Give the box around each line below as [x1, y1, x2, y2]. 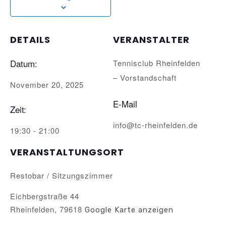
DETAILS [10, 33, 50, 46]
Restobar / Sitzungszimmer [10, 170, 113, 181]
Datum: [10, 57, 37, 70]
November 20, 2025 [10, 79, 84, 90]
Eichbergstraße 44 [10, 191, 79, 201]
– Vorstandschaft [113, 72, 177, 83]
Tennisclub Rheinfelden [113, 58, 200, 68]
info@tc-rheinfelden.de [113, 120, 198, 130]
